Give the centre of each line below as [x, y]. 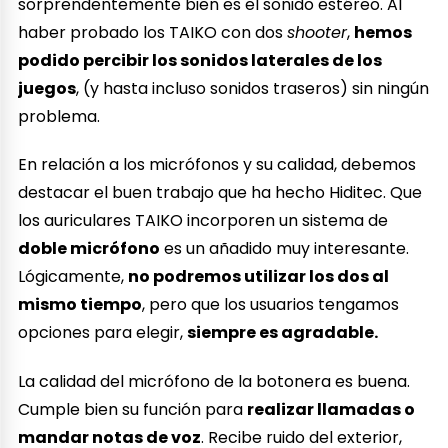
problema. [59, 116]
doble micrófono [89, 249]
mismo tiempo [80, 305]
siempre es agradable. [283, 333]
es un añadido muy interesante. [285, 249]
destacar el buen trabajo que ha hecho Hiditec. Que [220, 193]
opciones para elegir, [103, 333]
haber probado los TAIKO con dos [153, 32]
